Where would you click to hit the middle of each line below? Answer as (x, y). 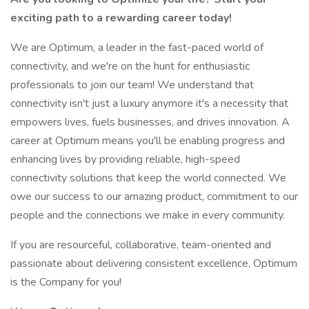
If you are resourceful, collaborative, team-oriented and (141, 245)
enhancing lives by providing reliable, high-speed (125, 159)
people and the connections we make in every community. (148, 215)
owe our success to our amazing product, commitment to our (154, 197)
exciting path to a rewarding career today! (121, 18)
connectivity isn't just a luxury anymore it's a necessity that (149, 103)
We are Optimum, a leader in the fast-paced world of (137, 48)
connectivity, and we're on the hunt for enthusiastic (130, 66)
